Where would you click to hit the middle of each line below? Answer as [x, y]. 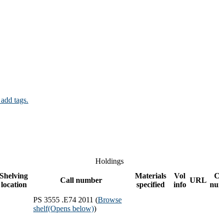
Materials [150, 175]
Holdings [109, 161]
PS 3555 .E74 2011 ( [66, 199]
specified [150, 184]
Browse [110, 199]
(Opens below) [71, 208]
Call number [81, 180]
